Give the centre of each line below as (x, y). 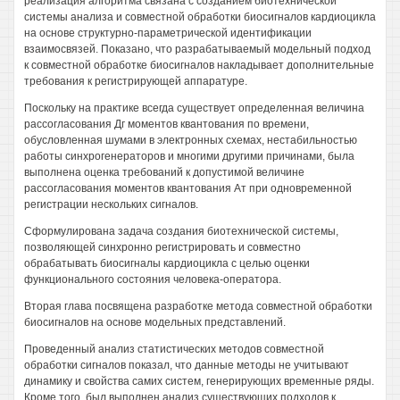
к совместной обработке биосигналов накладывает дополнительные (199, 65)
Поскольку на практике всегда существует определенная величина (194, 108)
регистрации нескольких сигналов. (111, 204)
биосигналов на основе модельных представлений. (155, 322)
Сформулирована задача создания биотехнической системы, (181, 231)
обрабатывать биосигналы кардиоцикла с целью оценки (167, 263)
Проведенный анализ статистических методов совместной (174, 349)
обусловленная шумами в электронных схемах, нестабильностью (191, 140)
